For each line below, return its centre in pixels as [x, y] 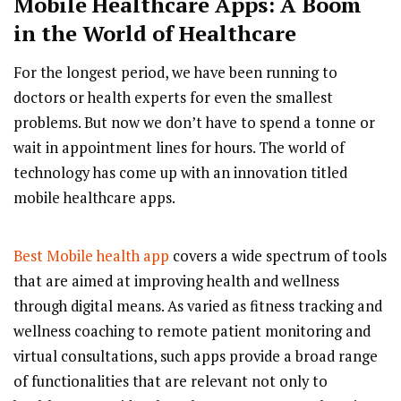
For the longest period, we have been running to [175, 73]
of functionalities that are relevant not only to [171, 382]
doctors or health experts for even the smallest [173, 98]
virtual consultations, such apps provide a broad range [196, 357]
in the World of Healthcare [155, 34]
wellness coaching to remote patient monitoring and [192, 332]
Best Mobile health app [91, 256]
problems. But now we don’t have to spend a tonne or [194, 123]
